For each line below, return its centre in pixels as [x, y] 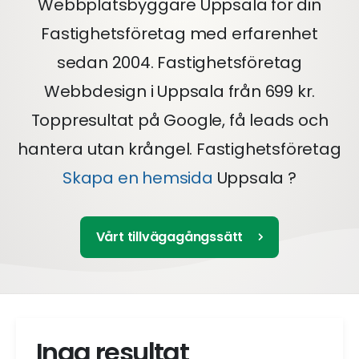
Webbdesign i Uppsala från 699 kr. [179, 91]
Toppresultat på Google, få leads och [179, 120]
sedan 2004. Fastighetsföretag [179, 63]
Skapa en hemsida [138, 178]
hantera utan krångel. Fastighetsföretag [179, 149]
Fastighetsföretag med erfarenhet [179, 34]
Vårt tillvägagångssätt [169, 237]
